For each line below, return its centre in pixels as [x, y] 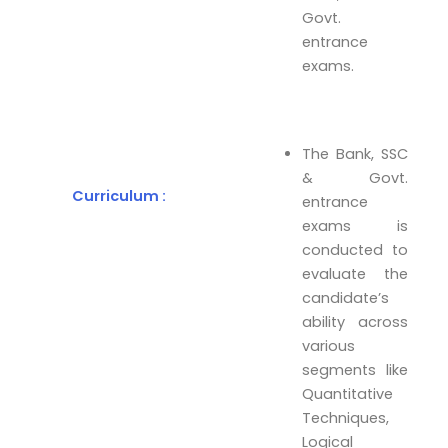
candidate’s [346, 297]
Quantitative [348, 393]
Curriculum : [119, 195]
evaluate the [355, 273]
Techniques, [346, 417]
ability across [355, 321]
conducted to [355, 249]
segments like [355, 369]
